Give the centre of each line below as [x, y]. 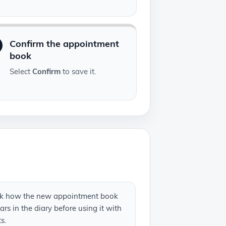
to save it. [78, 72]
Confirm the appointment [65, 44]
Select [21, 72]
